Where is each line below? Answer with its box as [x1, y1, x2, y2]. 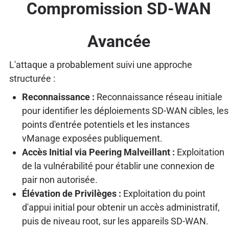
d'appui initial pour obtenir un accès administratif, [21, 202, 220, 213]
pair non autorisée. [21, 174, 98, 186]
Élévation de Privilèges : [21, 188, 121, 199]
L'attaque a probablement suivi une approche [9, 59, 192, 70]
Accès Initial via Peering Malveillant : [21, 147, 175, 158]
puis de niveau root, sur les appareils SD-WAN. [21, 216, 209, 227]
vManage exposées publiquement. [21, 133, 163, 144]
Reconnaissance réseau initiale [94, 91, 222, 103]
